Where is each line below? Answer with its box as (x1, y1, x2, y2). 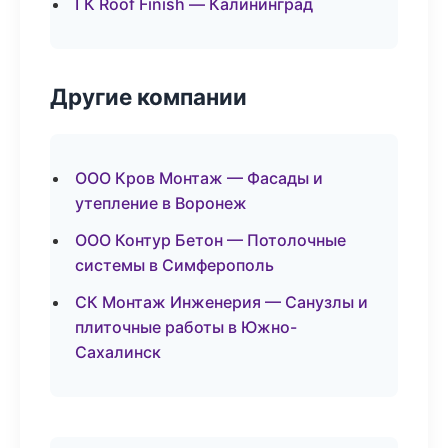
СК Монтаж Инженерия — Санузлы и (75, 292, 368, 312)
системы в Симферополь (75, 255, 274, 275)
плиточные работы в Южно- (75, 317, 297, 337)
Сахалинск (75, 342, 161, 362)
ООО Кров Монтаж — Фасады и (75, 168, 323, 188)
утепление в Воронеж (75, 193, 247, 213)
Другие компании (50, 83, 247, 110)
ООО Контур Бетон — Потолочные (75, 230, 346, 250)
